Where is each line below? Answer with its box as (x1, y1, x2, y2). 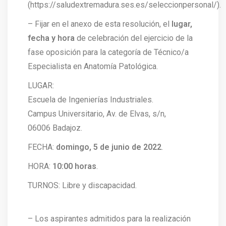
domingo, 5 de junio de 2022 (56, 142, 161, 152)
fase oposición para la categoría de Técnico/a (28, 47, 189, 57)
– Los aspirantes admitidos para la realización (28, 214, 191, 223)
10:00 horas (52, 161, 96, 171)
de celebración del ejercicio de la (75, 33, 193, 43)
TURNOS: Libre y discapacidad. (28, 181, 137, 190)
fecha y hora (28, 33, 75, 43)
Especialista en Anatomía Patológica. (28, 62, 158, 71)
